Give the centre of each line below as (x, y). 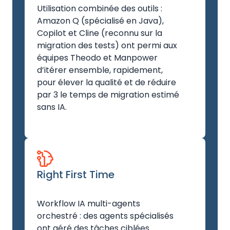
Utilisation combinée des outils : (100, 9)
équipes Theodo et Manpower (97, 58)
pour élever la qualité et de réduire (107, 83)
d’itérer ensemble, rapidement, (100, 70)
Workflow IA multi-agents (89, 204)
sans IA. (52, 107)
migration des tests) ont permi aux (107, 46)
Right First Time (76, 175)
